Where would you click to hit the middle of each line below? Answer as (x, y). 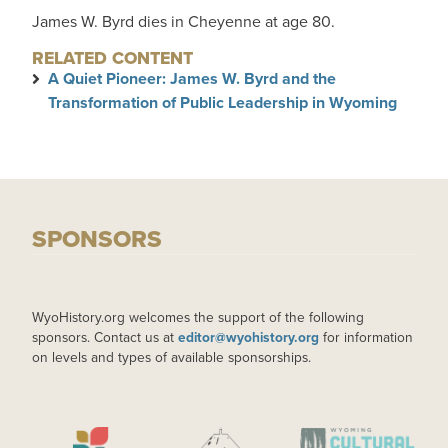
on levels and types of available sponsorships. (171, 357)
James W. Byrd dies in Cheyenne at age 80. (183, 21)
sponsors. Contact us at (105, 337)
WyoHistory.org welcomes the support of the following (198, 317)
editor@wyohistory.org (248, 337)
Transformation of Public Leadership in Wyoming (222, 102)
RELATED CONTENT (112, 58)
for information (366, 337)
